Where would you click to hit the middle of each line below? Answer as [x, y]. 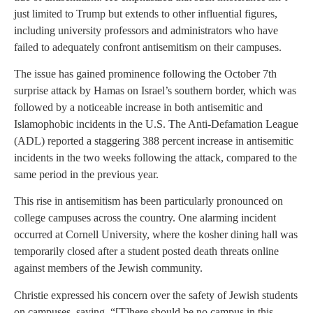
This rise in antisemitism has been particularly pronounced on [148, 201]
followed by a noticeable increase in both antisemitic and [138, 107]
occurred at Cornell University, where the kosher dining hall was [156, 235]
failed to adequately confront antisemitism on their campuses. [148, 47]
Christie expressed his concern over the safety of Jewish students [156, 295]
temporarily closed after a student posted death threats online [146, 252]
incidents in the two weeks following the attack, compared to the [155, 157]
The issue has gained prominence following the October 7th [145, 73]
